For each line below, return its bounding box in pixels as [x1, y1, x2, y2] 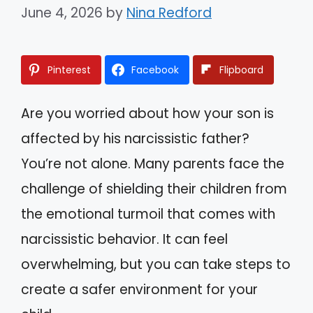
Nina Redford [126, 3, 212, 22]
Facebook [131, 62, 179, 77]
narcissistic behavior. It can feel [21, 229, 228, 249]
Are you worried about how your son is [21, 103, 274, 123]
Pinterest [48, 62, 91, 77]
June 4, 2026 [21, 3, 103, 22]
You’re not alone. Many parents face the [21, 154, 284, 173]
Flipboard [219, 62, 263, 77]
